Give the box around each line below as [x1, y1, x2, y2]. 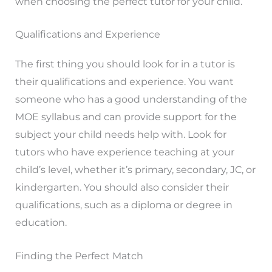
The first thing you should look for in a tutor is [15, 58, 235, 70]
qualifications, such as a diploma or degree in [15, 199, 233, 211]
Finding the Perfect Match [15, 250, 143, 262]
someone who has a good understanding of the [15, 93, 247, 106]
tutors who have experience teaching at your [15, 146, 234, 158]
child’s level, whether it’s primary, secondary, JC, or [15, 164, 256, 176]
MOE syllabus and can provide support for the [15, 111, 237, 123]
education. [15, 217, 67, 229]
